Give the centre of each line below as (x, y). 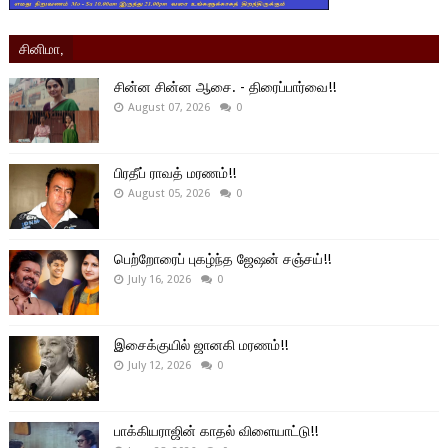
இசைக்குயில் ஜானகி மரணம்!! (200, 344)
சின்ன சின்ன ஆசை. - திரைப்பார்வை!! (224, 86)
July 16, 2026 (159, 279)
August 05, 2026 (168, 193)
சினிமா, (40, 47)
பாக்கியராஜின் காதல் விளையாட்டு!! (215, 430)
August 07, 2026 (168, 107)
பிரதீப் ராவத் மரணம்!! (174, 172)
